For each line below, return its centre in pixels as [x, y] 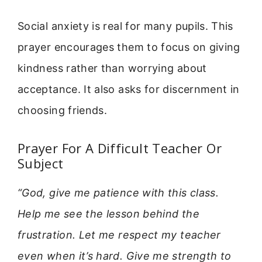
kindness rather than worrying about [112, 68]
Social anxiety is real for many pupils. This [125, 26]
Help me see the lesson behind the [108, 213]
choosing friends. [63, 111]
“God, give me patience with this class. [118, 192]
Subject [41, 163]
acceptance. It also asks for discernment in [129, 89]
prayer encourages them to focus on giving [129, 47]
